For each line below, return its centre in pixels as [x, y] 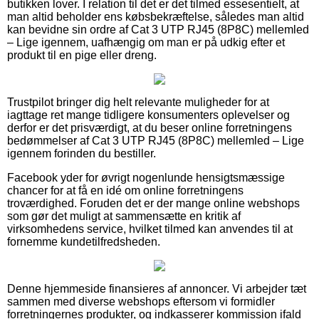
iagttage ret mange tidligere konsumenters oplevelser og [148, 115]
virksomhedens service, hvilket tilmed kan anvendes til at [150, 229]
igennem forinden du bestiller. [82, 153]
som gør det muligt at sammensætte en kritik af [124, 216]
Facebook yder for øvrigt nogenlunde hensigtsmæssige [146, 177]
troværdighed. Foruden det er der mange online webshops [153, 203]
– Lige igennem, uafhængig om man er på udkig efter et [146, 42]
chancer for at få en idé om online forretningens [125, 190]
